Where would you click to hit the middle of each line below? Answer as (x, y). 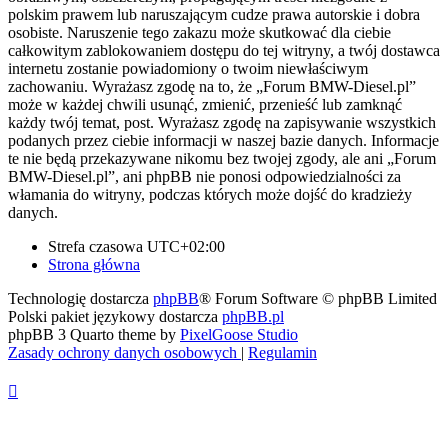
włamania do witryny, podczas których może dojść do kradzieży (210, 195)
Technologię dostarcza (80, 299)
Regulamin (282, 353)
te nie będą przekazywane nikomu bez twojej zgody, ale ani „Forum (222, 159)
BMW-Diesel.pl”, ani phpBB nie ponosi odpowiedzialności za (204, 177)
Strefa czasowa (97, 247)
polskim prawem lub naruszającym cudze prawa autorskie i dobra (214, 15)
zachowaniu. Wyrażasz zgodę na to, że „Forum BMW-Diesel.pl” (212, 87)
